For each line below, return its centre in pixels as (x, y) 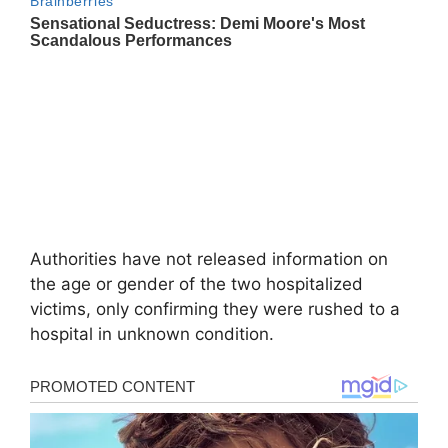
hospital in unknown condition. (152, 334)
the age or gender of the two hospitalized (196, 284)
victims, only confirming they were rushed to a (215, 309)
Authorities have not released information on (209, 259)
